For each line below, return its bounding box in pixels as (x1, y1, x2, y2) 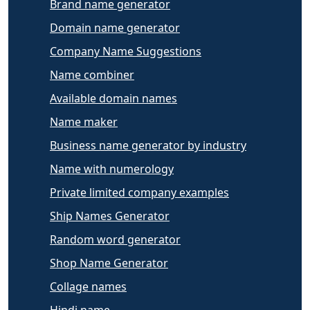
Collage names (50, 278, 127, 294)
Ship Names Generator (50, 208, 170, 224)
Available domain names (50, 90, 177, 106)
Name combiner (50, 66, 134, 82)
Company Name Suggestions (50, 43, 201, 59)
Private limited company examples (50, 184, 229, 200)
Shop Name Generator (50, 255, 168, 271)
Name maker (50, 113, 118, 129)
